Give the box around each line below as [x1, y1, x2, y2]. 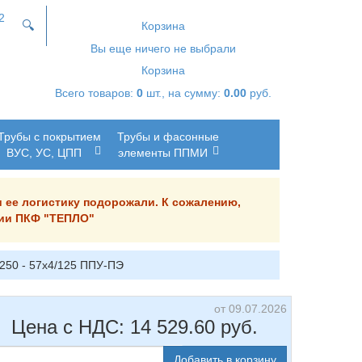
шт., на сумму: [143, 86, 224, 99]
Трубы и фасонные [117, 130, 219, 143]
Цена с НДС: [11, 316, 130, 338]
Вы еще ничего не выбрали [90, 42, 236, 55]
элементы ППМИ [118, 146, 208, 159]
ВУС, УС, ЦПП [6, 146, 82, 159]
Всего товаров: [55, 86, 137, 99]
